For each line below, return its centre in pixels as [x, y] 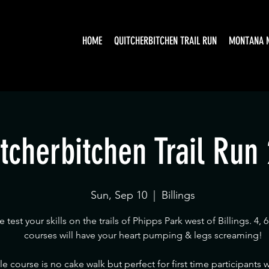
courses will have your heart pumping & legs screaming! [143, 235]
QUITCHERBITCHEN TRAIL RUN [165, 41]
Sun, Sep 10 [119, 195]
